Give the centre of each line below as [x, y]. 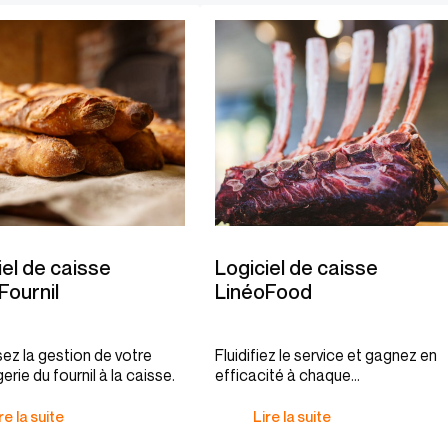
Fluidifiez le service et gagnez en [326, 355]
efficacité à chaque [283, 375]
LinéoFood [263, 292]
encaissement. [266, 395]
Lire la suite [292, 416]
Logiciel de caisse [296, 268]
